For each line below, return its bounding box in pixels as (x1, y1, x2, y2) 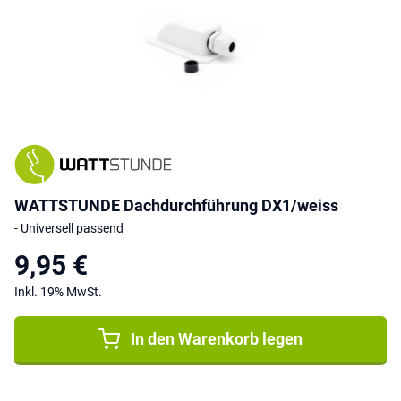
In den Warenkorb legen (130, 329, 303, 349)
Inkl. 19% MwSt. (14, 285, 102, 300)
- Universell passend (14, 221, 124, 236)
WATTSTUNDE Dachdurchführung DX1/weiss (14, 196, 338, 216)
